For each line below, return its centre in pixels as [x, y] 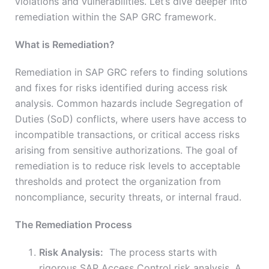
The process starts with [160, 252]
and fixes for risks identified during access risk [121, 88]
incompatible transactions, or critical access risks [127, 135]
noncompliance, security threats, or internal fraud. [128, 197]
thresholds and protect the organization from [118, 182]
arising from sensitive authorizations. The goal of [126, 150]
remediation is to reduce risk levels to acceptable [128, 166]
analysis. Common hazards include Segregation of [129, 104]
